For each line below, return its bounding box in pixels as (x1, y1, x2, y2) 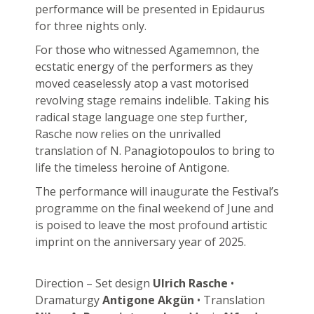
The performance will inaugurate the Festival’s (34, 183, 279, 199)
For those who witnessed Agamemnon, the (34, 41, 259, 57)
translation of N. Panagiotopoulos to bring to (34, 142, 275, 158)
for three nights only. (34, 18, 146, 34)
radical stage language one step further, (34, 109, 247, 125)
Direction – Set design (34, 275, 153, 291)
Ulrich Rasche (152, 275, 228, 291)
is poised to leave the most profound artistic (34, 217, 267, 233)
